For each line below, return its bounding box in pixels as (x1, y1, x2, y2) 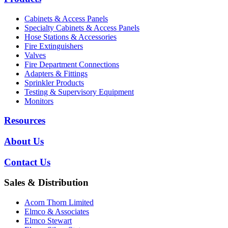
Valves (24, 50, 46, 60)
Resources (4, 115, 45, 126)
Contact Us (4, 156, 50, 167)
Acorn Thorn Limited (24, 198, 94, 207)
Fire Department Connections (24, 60, 119, 69)
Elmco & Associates (24, 207, 89, 216)
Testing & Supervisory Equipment (24, 87, 134, 96)
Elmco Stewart (24, 216, 72, 225)
